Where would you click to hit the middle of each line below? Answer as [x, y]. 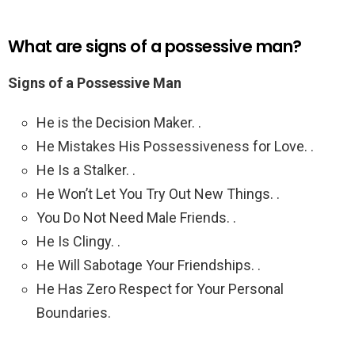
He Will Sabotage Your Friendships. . [149, 265]
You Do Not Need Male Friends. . [136, 218]
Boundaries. [74, 313]
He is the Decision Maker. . [119, 123]
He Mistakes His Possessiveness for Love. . [175, 147]
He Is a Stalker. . [86, 170]
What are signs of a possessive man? [155, 47]
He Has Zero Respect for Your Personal [160, 289]
